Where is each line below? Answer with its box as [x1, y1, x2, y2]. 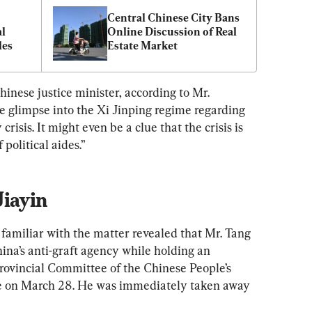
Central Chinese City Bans [107, 10, 240, 24]
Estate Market [107, 38, 178, 52]
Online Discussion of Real [107, 24, 237, 38]
